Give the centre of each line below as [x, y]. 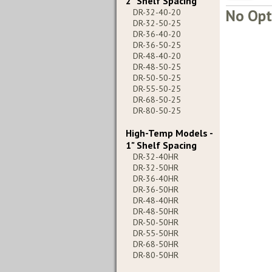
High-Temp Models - [169, 133]
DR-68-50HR [156, 244]
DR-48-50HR [156, 211]
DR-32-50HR [156, 168]
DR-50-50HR [156, 222]
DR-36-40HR [156, 178]
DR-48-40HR [156, 200]
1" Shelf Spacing [161, 145]
